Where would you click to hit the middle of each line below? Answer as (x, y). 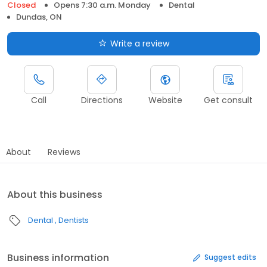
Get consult (228, 100)
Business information (58, 257)
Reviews (64, 152)
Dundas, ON (39, 17)
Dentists (74, 220)
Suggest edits (230, 257)
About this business (55, 194)
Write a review (139, 43)
